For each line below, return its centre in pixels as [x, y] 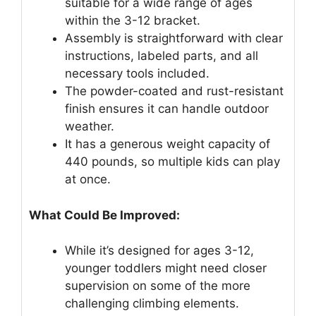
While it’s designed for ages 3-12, [159, 251]
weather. [90, 127]
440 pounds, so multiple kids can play [172, 162]
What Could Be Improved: [104, 215]
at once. [88, 180]
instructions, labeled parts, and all [162, 56]
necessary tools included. [137, 74]
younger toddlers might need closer [166, 268]
